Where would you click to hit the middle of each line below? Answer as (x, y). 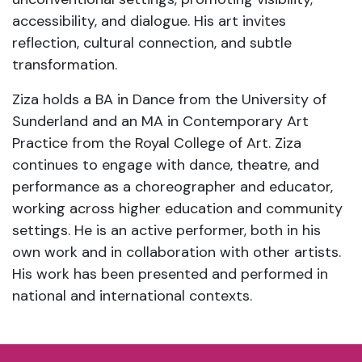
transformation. (65, 64)
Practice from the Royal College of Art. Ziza (157, 143)
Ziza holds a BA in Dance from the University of (169, 99)
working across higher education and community (177, 208)
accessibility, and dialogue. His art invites (149, 21)
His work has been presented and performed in (170, 274)
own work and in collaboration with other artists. (177, 252)
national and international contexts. (132, 295)
